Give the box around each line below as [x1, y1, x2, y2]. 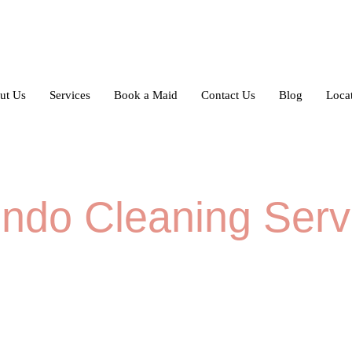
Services [49, 88, 90, 101]
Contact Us [200, 88, 255, 101]
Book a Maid [113, 88, 178, 101]
